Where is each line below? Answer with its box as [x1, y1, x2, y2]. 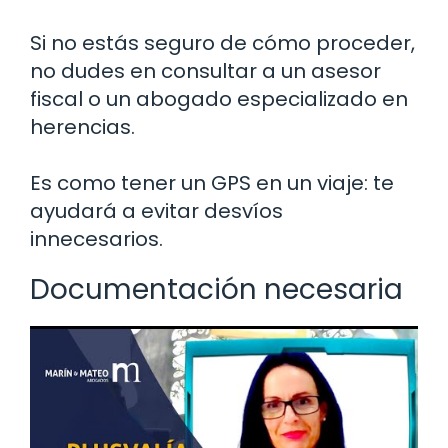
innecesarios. [30, 225, 163, 254]
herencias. [30, 113, 135, 142]
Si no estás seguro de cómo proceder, [30, 29, 415, 58]
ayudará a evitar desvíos [30, 197, 283, 226]
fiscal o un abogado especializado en [30, 85, 408, 114]
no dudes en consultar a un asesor [30, 57, 381, 86]
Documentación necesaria [30, 270, 403, 310]
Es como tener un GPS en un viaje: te [30, 169, 394, 198]
